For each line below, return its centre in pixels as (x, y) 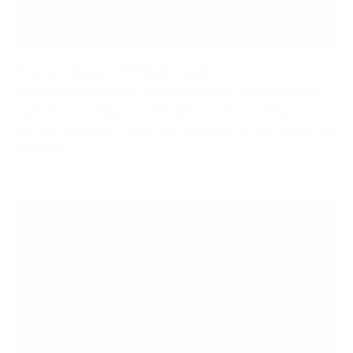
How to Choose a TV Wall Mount (112, 72)
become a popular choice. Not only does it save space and (175, 130)
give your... (44, 148)
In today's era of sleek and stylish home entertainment (167, 93)
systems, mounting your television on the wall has (154, 111)
